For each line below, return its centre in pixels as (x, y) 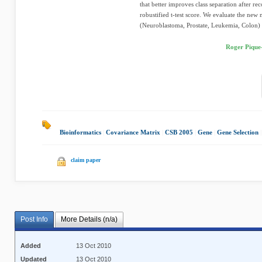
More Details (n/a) (89, 220)
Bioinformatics (80, 132)
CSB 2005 (179, 132)
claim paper (86, 160)
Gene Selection (238, 132)
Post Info (34, 220)
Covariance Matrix (133, 132)
